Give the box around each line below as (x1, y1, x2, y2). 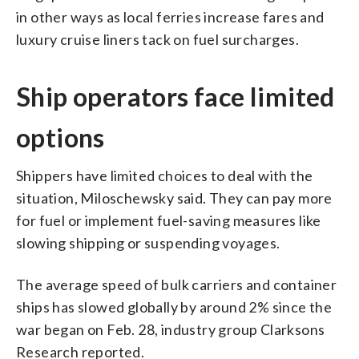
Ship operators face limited (16, 80, 335, 112)
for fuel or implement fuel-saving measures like (16, 211, 321, 229)
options (16, 121, 105, 153)
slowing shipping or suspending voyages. (16, 233, 280, 252)
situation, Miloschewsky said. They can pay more (16, 188, 333, 207)
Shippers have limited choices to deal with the (16, 166, 313, 184)
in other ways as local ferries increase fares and (16, 7, 325, 26)
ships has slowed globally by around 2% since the (16, 297, 333, 316)
